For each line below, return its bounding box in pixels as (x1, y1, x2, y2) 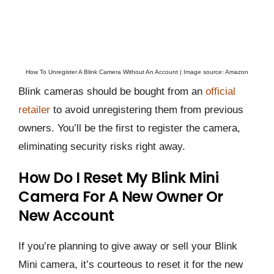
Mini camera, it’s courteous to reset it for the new (18, 259, 243, 271)
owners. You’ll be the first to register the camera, (18, 122, 240, 135)
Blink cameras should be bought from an (18, 86, 206, 98)
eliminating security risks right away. (18, 141, 185, 153)
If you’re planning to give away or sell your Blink (18, 240, 237, 253)
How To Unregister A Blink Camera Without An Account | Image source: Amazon (26, 68, 248, 75)
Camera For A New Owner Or (18, 187, 223, 207)
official (206, 86, 235, 98)
